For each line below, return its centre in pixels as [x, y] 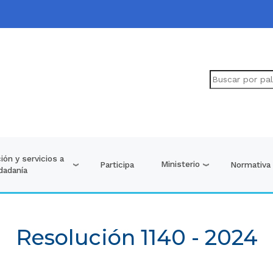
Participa [117, 164]
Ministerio [181, 164]
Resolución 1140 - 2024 [136, 238]
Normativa [251, 164]
